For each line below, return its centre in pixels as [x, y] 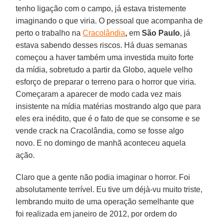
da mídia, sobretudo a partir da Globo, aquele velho [104, 69]
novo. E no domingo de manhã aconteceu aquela [101, 143]
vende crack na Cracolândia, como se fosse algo [100, 131]
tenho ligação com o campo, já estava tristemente [101, 8]
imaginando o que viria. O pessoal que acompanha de [109, 21]
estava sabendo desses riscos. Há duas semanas [102, 45]
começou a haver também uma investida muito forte [105, 57]
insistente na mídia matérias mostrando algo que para [109, 106]
